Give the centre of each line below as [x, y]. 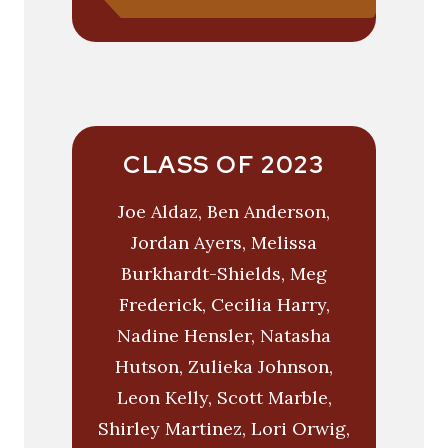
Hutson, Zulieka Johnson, [224, 367]
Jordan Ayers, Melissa [224, 243]
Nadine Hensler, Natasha [224, 336]
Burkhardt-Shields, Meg [224, 274]
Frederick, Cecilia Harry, [224, 305]
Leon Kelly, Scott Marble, [224, 398]
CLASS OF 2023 [224, 165]
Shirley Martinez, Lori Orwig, [224, 429]
